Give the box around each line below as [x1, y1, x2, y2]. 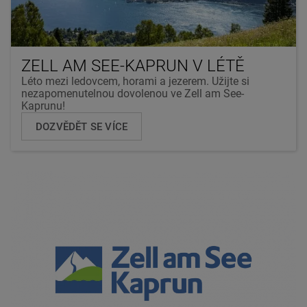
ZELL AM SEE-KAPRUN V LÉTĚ [21, 56, 245, 75]
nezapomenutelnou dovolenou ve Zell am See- [21, 86, 244, 100]
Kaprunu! [21, 99, 65, 112]
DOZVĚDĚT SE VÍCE [36, 120, 128, 133]
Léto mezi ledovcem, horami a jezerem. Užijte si [21, 74, 249, 88]
